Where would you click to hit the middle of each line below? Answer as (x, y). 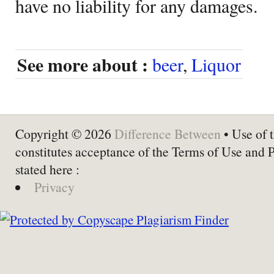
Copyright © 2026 (65, 133)
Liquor (216, 64)
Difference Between (168, 133)
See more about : (83, 64)
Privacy (54, 187)
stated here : (47, 169)
